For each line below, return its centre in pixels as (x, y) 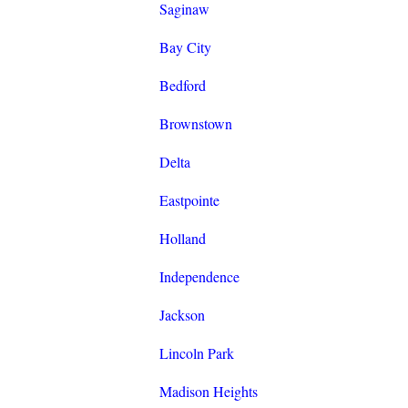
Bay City (185, 47)
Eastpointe (189, 200)
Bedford (182, 86)
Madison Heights (208, 392)
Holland (182, 239)
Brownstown (195, 124)
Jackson (182, 315)
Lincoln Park (196, 353)
